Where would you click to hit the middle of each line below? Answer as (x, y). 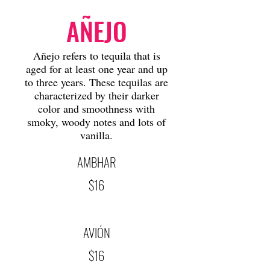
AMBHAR (96, 162)
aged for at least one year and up (96, 69)
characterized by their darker (96, 95)
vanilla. (96, 135)
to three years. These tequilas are (96, 82)
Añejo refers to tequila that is (96, 55)
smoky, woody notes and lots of (96, 122)
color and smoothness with (96, 108)
